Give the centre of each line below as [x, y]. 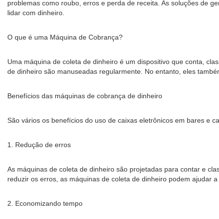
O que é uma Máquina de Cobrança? [65, 37]
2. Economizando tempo [45, 203]
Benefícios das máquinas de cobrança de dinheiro [85, 96]
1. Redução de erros [39, 145]
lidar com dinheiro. [36, 13]
